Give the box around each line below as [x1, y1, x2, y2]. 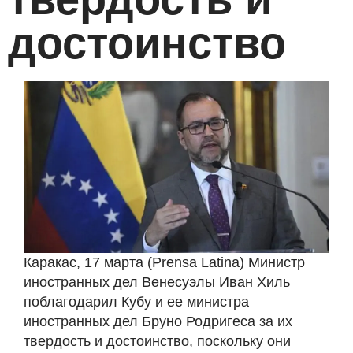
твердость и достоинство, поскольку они [24, 333, 291, 350]
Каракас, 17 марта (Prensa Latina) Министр [24, 255, 305, 271]
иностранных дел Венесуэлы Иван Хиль [24, 274, 290, 291]
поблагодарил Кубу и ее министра [24, 294, 249, 310]
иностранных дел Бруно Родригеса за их [24, 314, 292, 330]
